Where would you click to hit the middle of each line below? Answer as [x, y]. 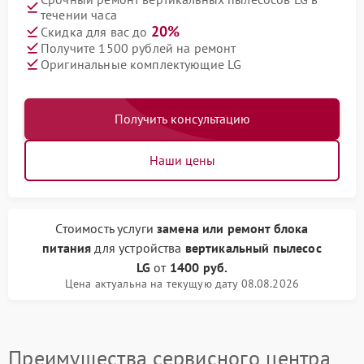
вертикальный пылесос [253, 248]
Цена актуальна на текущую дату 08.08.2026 [182, 284]
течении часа [79, 15]
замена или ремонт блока [233, 228]
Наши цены [182, 160]
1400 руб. [199, 267]
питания [67, 248]
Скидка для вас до [96, 32]
